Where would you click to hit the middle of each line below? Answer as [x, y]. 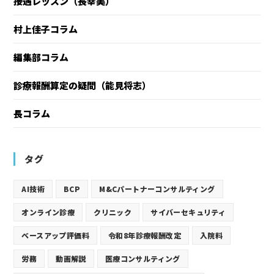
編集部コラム [41, 57]
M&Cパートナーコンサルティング [157, 189]
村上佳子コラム [46, 29]
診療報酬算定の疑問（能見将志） [83, 86]
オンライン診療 [48, 212]
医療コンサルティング [143, 259]
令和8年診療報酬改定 [145, 235]
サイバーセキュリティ [188, 212]
